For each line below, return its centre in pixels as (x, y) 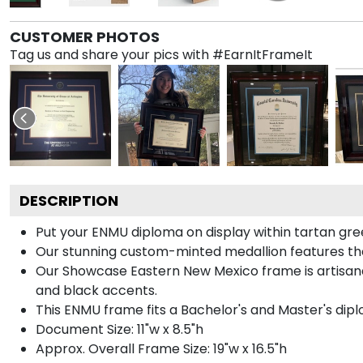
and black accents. (96, 290)
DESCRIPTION (69, 200)
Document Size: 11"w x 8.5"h (120, 329)
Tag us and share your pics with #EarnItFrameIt (161, 54)
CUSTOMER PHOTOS (85, 36)
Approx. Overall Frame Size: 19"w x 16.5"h (161, 348)
